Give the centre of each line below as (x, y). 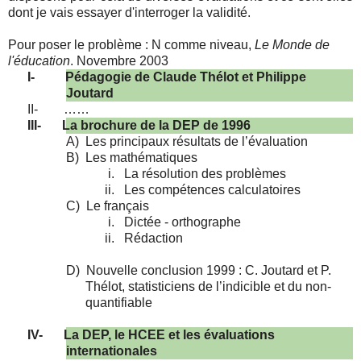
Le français (118, 206)
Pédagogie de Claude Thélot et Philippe (186, 77)
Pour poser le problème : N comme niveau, (131, 45)
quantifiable (119, 303)
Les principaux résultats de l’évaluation (197, 142)
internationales (112, 351)
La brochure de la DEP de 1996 (156, 126)
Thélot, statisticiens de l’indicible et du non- (208, 287)
